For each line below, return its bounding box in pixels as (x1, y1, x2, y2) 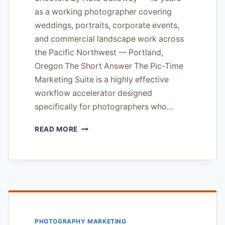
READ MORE (35, 125, 78, 134)
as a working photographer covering (35, 7, 172, 17)
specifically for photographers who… (35, 102, 173, 112)
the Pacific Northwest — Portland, (35, 48, 163, 58)
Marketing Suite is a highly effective (35, 75, 169, 85)
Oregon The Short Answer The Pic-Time (35, 61, 183, 71)
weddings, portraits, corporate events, (35, 21, 179, 31)
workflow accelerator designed (35, 88, 152, 98)
